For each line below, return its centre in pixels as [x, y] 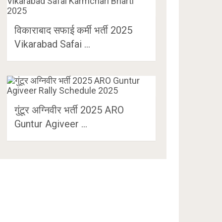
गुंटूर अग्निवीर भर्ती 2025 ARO [69, 110]
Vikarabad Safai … [53, 44]
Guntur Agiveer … [51, 124]
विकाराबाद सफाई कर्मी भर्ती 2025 [74, 30]
